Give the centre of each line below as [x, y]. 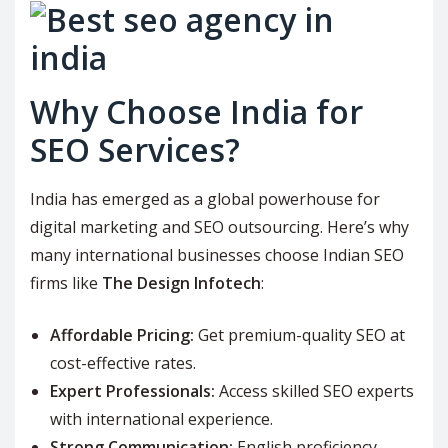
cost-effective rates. [123, 363]
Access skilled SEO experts [314, 391]
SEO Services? [135, 150]
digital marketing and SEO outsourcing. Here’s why [219, 227]
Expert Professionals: [132, 391]
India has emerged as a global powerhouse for [205, 199]
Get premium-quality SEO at [299, 335]
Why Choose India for [196, 112]
